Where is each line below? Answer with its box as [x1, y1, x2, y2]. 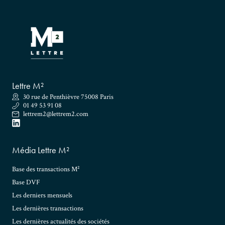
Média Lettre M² [12, 145, 69, 156]
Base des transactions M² [12, 165, 79, 174]
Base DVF [12, 178, 40, 187]
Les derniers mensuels [12, 191, 72, 200]
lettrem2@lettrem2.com [23, 109, 88, 119]
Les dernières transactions [12, 204, 83, 213]
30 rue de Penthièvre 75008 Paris [23, 92, 114, 101]
